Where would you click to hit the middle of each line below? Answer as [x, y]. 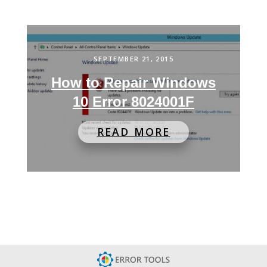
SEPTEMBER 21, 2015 [133, 59]
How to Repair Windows [133, 83]
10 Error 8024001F [133, 102]
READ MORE [133, 132]
